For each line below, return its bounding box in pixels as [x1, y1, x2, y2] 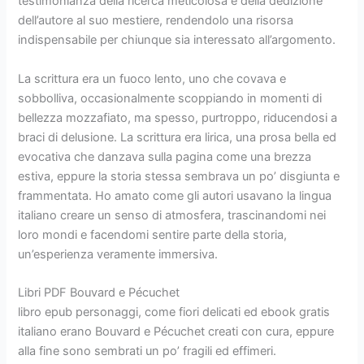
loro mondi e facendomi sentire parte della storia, [18, 227, 288, 242]
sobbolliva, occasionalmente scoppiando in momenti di [18, 90, 323, 106]
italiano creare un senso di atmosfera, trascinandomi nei [18, 207, 327, 223]
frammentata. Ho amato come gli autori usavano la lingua [18, 188, 332, 203]
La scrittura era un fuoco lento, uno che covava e [18, 71, 287, 86]
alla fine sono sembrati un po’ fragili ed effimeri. [18, 344, 277, 359]
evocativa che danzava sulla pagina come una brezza [18, 149, 312, 164]
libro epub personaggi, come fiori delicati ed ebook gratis [18, 305, 331, 320]
